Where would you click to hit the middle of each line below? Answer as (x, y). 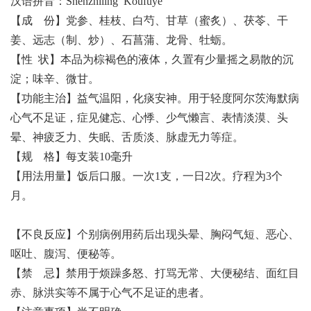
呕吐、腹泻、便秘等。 (66, 254)
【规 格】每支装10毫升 (72, 157)
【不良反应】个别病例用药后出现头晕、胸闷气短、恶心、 (155, 234)
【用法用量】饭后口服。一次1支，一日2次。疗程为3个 (146, 176)
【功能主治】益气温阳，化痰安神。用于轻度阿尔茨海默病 (155, 98)
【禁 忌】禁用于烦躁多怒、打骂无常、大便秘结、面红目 (155, 273)
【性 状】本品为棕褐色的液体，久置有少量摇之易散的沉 (152, 59)
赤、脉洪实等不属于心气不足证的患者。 (110, 293)
